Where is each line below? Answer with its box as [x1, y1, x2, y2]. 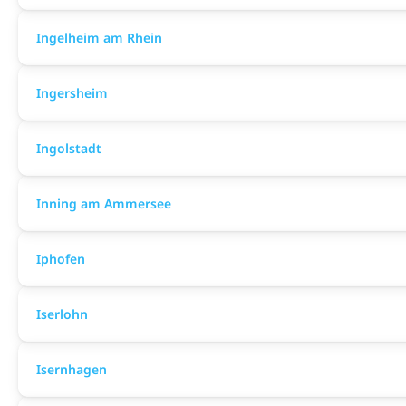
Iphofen [36, 250, 85, 267]
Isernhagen [36, 361, 107, 378]
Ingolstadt [36, 140, 101, 157]
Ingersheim [36, 84, 108, 101]
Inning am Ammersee [36, 195, 171, 212]
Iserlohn [36, 305, 88, 323]
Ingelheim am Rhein [36, 29, 162, 46]
